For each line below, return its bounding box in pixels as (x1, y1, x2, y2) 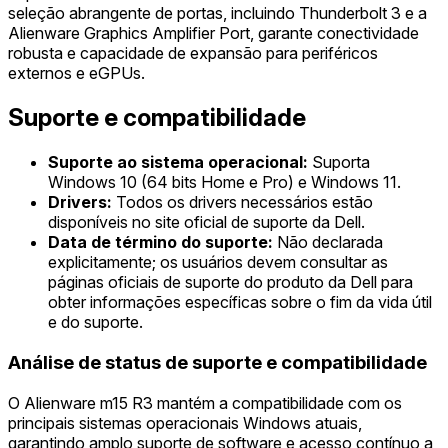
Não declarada (273, 232, 383, 253)
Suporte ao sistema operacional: (48, 152, 308, 173)
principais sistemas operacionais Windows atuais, (8, 412, 362, 433)
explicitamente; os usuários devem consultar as (48, 252, 388, 273)
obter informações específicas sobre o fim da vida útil (48, 292, 432, 313)
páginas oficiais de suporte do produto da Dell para (48, 272, 413, 293)
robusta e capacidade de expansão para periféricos (8, 43, 378, 64)
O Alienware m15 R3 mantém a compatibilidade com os (8, 392, 402, 413)
